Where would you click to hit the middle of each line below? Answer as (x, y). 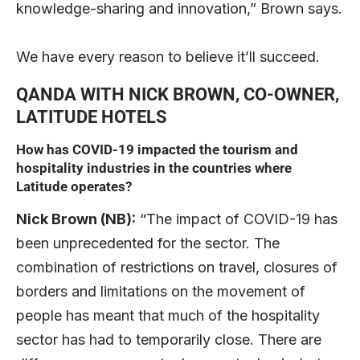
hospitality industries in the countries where (154, 168)
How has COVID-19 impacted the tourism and (157, 149)
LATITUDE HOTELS (92, 117)
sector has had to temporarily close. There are (169, 340)
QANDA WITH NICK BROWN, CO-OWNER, (178, 95)
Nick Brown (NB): (76, 219)
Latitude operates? (74, 186)
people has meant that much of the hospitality (168, 316)
